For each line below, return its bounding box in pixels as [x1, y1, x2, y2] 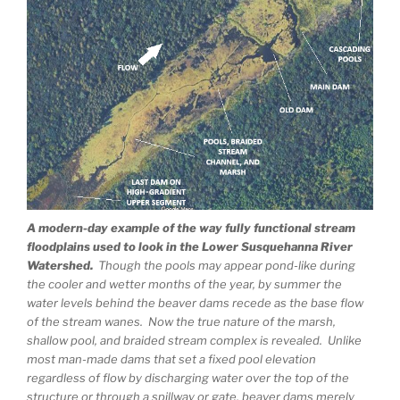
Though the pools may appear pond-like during [93, 257, 355, 272]
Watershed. [27, 257, 93, 272]
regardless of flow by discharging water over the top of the [27, 370, 349, 385]
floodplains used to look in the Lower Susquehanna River [27, 238, 353, 254]
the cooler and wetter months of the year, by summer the [27, 276, 342, 291]
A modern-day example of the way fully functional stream [27, 220, 355, 235]
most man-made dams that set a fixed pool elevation [27, 351, 316, 366]
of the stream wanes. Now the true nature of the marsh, [27, 313, 336, 329]
